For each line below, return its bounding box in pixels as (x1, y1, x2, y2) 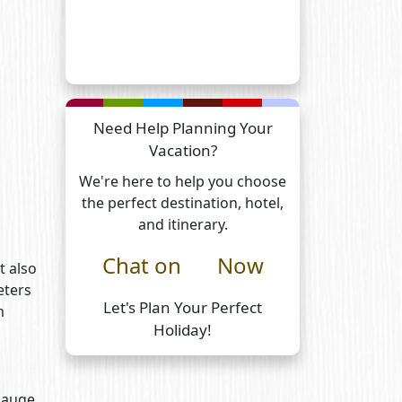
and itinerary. (137, 214, 228, 234)
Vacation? (148, 140, 217, 161)
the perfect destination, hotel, (82, 193, 284, 213)
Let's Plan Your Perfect (103, 297, 262, 318)
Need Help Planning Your (92, 118, 273, 138)
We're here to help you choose (79, 171, 286, 191)
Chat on (101, 250, 181, 280)
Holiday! (153, 319, 212, 340)
